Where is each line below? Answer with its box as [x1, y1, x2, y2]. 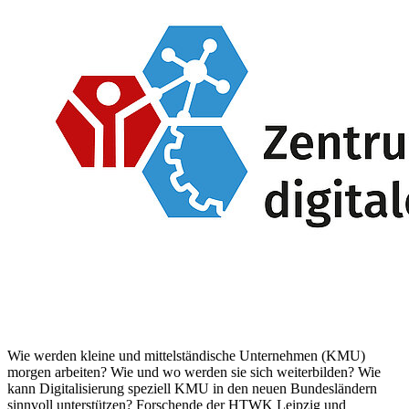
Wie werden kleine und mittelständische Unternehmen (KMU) [7, 348, 365, 364]
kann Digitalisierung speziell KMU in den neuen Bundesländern [7, 381, 377, 397]
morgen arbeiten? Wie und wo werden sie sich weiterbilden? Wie [7, 364, 381, 381]
